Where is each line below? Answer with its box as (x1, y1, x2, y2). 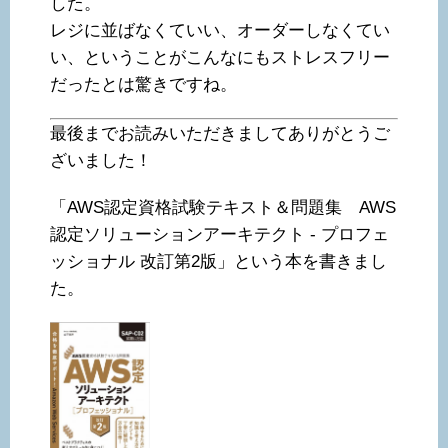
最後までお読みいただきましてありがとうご (50, 124, 390, 144)
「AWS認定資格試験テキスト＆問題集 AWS (50, 198, 396, 218)
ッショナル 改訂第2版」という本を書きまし (50, 252, 387, 272)
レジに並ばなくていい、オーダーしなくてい (50, 21, 390, 41)
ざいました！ (50, 151, 152, 171)
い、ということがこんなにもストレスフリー (50, 48, 390, 68)
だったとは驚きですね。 (50, 75, 237, 95)
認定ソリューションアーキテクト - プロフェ (50, 225, 389, 245)
